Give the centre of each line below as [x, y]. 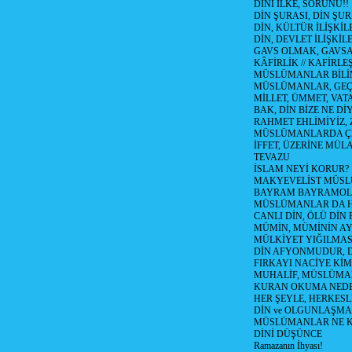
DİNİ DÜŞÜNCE [288, 334]
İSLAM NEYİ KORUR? [301, 169]
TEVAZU [271, 157]
